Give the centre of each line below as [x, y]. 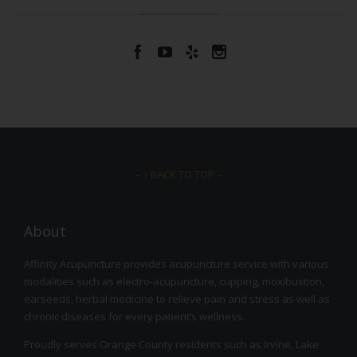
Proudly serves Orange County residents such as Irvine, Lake [171, 345]
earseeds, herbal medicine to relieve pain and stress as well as [177, 299]
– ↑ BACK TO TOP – [178, 175]
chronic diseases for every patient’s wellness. [134, 317]
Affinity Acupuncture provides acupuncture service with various [177, 264]
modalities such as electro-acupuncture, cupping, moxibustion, [174, 282]
